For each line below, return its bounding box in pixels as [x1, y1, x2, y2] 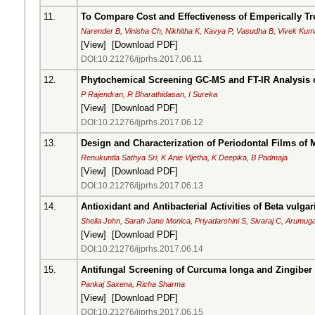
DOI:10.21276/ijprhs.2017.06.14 [81, 244, 203, 254]
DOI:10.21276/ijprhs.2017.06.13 [81, 181, 203, 191]
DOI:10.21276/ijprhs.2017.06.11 [81, 54, 202, 64]
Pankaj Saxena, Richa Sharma [81, 280, 185, 288]
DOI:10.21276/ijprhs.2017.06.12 [81, 117, 203, 127]
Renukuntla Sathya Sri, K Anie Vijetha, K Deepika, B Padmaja [81, 153, 288, 162]
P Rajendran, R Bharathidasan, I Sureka [81, 90, 217, 98]
